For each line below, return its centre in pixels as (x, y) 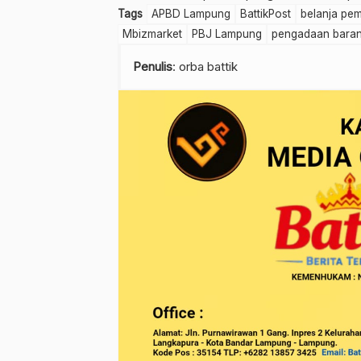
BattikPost (266, 14)
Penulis (153, 67)
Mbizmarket (152, 34)
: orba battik (205, 67)
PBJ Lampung (227, 34)
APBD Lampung (191, 14)
